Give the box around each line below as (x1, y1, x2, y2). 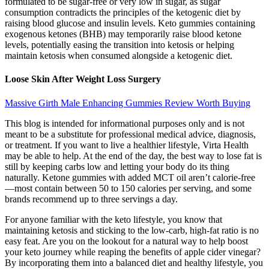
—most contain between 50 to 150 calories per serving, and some (5, 183, 252, 193)
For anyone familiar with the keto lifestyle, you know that (5, 214, 222, 225)
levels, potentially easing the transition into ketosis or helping (5, 40, 234, 50)
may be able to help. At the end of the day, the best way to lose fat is (5, 150, 262, 161)
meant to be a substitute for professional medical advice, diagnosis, (5, 128, 256, 139)
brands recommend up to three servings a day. (5, 193, 178, 204)
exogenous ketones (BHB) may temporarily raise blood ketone (5, 29, 241, 39)
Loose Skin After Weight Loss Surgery (5, 74, 161, 85)
